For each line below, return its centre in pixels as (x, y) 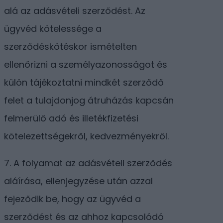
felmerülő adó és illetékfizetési (71, 118)
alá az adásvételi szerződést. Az (75, 11)
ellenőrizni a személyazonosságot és (86, 65)
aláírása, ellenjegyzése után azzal (78, 181)
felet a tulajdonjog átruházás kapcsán (89, 101)
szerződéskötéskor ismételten (70, 47)
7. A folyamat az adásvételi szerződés (88, 163)
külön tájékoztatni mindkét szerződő (84, 83)
